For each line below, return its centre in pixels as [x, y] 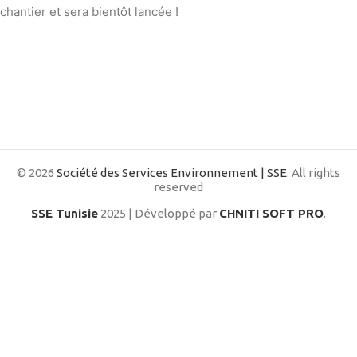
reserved [178, 187]
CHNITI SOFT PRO [271, 213]
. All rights [314, 173]
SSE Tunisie [65, 213]
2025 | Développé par [159, 213]
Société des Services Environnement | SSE [172, 173]
